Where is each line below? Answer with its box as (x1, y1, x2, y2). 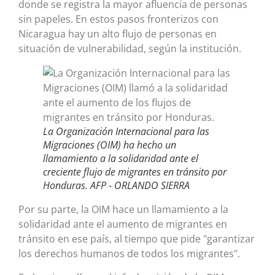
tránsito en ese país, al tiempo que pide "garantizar (18, 232, 255, 246)
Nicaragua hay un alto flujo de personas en (18, 27, 217, 41)
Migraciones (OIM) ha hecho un (43, 138, 176, 152)
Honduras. (43, 179, 88, 193)
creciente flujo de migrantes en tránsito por (43, 165, 227, 179)
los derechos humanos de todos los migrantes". (18, 247, 240, 261)
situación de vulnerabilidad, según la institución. (18, 42, 241, 56)
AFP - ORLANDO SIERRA (90, 179, 190, 193)
